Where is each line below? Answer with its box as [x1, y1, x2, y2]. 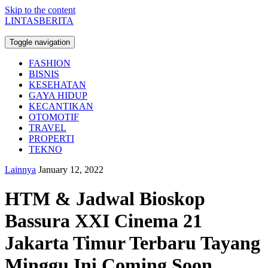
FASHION [29, 58, 71, 68]
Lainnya [5, 165, 36, 175]
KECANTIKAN [29, 101, 93, 111]
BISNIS [29, 69, 59, 79]
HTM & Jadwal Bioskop [5, 188, 205, 210]
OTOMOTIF [29, 112, 79, 122]
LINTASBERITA [5, 16, 74, 26]
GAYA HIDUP [29, 90, 87, 100]
